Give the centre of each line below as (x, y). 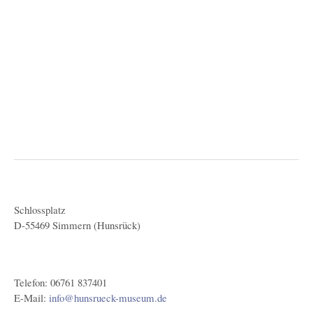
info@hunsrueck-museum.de (108, 298)
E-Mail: (31, 298)
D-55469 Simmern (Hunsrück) (77, 225)
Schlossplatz (40, 210)
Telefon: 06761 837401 (60, 283)
